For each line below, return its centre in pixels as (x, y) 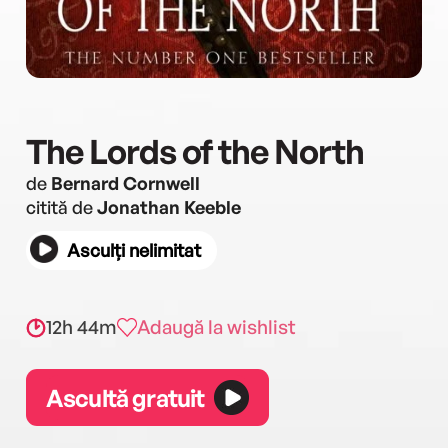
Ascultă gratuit (125, 397)
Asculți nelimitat (134, 250)
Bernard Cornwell (125, 183)
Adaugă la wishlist (216, 327)
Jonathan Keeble (169, 207)
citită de (61, 207)
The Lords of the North (195, 151)
